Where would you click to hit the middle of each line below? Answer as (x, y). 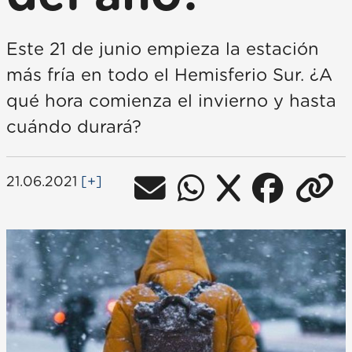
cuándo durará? (74, 127)
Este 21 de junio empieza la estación (163, 49)
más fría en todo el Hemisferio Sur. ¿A (169, 75)
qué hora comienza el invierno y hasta (171, 101)
